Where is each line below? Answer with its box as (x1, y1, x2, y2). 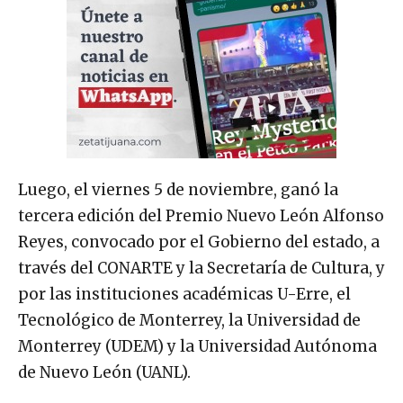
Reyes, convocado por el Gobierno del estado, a (18, 231, 380, 252)
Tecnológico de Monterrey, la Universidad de (18, 309, 361, 330)
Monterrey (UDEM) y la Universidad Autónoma (18, 336, 377, 356)
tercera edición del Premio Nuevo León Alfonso (18, 205, 384, 226)
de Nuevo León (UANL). (18, 362, 191, 382)
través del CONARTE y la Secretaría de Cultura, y (18, 257, 385, 278)
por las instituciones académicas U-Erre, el (18, 283, 351, 304)
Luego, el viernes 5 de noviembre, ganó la (18, 179, 338, 200)
